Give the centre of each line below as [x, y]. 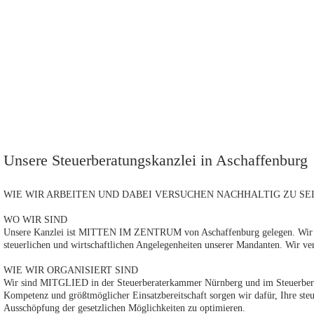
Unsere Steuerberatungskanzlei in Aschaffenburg [156, 160]
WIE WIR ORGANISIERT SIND [71, 270]
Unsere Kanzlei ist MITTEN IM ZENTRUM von [102, 232]
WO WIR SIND [35, 220]
